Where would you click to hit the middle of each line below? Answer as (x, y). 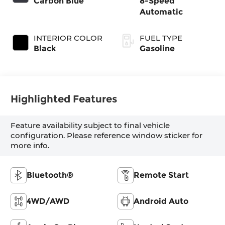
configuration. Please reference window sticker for (107, 136)
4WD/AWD (48, 201)
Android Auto (161, 201)
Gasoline (157, 48)
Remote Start (161, 175)
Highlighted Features (64, 99)
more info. (30, 146)
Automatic (161, 12)
